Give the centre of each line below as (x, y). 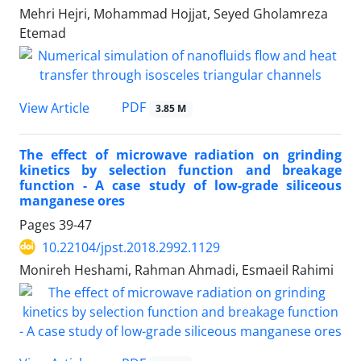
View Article (54, 108)
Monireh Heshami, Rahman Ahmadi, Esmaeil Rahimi (176, 270)
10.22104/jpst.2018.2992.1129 (131, 247)
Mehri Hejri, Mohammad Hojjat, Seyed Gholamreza (174, 14)
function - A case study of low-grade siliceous (180, 185)
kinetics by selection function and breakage (180, 170)
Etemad (43, 33)
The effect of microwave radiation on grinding (180, 154)
